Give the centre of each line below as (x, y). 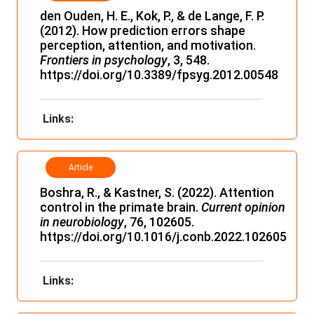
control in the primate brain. (121, 207)
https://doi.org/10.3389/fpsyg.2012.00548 (159, 74)
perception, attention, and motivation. (148, 45)
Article (81, 167)
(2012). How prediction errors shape (143, 30)
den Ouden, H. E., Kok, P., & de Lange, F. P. (152, 15)
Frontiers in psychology (104, 60)
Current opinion (243, 207)
